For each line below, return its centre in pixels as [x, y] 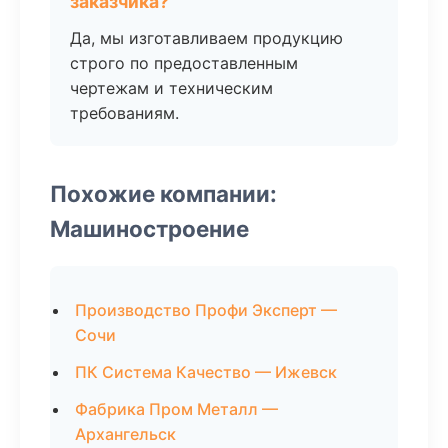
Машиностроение [149, 228]
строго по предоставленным [184, 63]
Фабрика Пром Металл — [176, 409]
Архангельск [125, 434]
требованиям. [124, 113]
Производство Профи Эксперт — [206, 310]
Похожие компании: [163, 193]
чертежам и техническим [171, 88]
